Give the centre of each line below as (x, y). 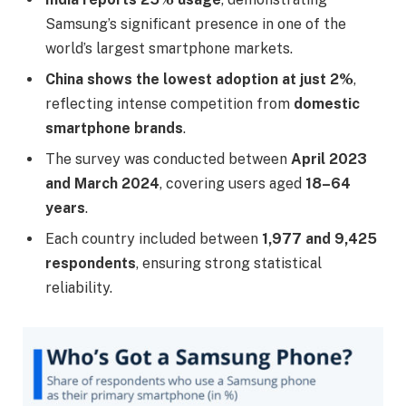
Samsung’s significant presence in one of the (196, 24)
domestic (327, 103)
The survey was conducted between (168, 159)
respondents (91, 263)
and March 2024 (102, 183)
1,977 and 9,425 (319, 238)
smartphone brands (114, 128)
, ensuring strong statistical (229, 263)
